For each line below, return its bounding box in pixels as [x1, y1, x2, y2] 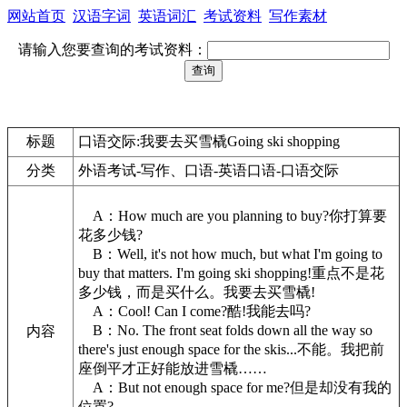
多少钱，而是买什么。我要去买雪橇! [78, 284, 315, 300]
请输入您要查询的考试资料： [17, 42, 207, 57]
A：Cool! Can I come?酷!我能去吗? [78, 303, 311, 319]
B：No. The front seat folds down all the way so [78, 323, 372, 338]
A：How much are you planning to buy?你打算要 [78, 208, 387, 223]
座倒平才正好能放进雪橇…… [78, 361, 267, 376]
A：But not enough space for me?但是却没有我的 [78, 380, 392, 395]
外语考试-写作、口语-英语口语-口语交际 [78, 163, 339, 178]
